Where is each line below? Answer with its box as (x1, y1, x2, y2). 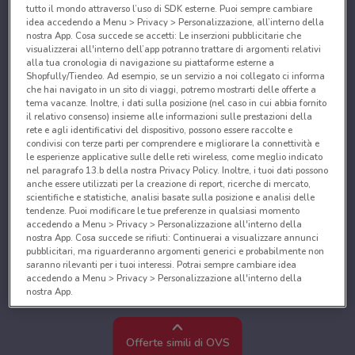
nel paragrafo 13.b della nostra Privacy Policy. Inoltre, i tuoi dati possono (26, 164, 329, 177)
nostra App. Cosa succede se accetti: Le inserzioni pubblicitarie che (26, 29, 302, 43)
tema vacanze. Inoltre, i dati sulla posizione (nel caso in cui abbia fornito (26, 97, 327, 110)
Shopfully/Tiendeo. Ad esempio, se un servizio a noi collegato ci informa (26, 70, 326, 83)
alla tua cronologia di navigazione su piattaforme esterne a (26, 56, 275, 70)
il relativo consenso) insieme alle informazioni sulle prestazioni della (26, 110, 313, 124)
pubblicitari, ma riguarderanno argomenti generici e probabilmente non (26, 245, 325, 258)
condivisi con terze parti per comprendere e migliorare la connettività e (26, 137, 320, 151)
